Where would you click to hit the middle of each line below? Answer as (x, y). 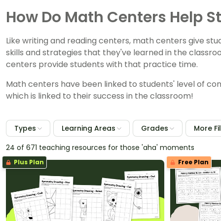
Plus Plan (28, 162)
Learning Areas (89, 128)
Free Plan (193, 162)
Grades (155, 128)
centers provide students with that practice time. (102, 64)
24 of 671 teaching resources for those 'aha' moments (100, 147)
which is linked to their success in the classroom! (100, 96)
